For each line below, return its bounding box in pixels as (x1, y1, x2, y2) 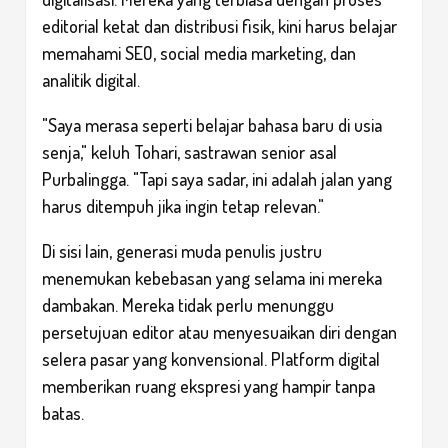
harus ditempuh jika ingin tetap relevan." (42, 194, 324, 217)
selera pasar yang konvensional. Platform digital (42, 347, 380, 370)
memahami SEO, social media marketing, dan (42, 41, 356, 64)
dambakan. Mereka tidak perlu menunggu (42, 293, 334, 316)
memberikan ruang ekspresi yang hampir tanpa (42, 374, 375, 397)
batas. (42, 401, 84, 424)
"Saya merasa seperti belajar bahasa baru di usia (42, 113, 382, 136)
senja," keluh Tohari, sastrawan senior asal (42, 140, 337, 163)
